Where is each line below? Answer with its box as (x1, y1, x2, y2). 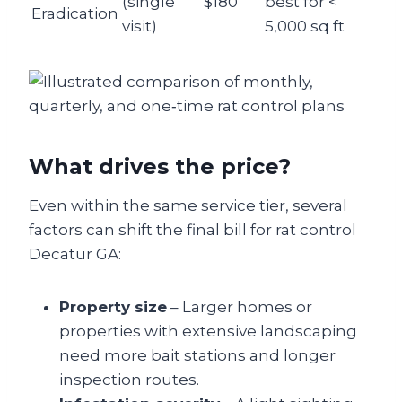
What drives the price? (29, 153, 291, 179)
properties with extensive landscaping (59, 321, 357, 340)
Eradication (31, 4, 118, 22)
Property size (59, 297, 167, 316)
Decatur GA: (29, 244, 121, 263)
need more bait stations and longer (59, 345, 336, 364)
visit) (122, 16, 157, 35)
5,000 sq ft (265, 16, 345, 35)
